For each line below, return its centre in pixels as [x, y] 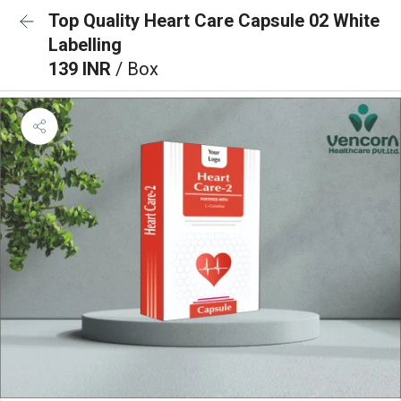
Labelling [85, 45]
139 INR [82, 69]
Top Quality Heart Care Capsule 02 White [214, 21]
